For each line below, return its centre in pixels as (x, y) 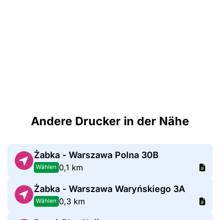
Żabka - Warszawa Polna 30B (96, 155)
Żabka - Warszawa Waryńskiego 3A (109, 189)
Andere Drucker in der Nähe (110, 121)
